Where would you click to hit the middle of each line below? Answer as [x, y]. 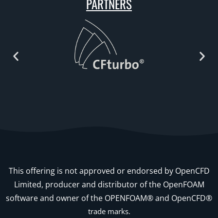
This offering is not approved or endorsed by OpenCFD [109, 171]
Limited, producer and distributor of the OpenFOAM [109, 184]
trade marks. [109, 211]
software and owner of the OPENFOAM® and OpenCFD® [109, 198]
